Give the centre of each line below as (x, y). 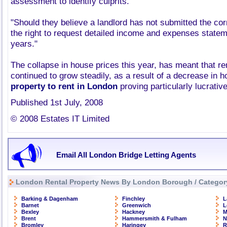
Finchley (134, 199)
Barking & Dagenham (50, 199)
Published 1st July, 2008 (57, 103)
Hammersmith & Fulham (155, 218)
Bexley (30, 212)
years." (24, 44)
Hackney (134, 212)
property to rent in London (64, 86)
